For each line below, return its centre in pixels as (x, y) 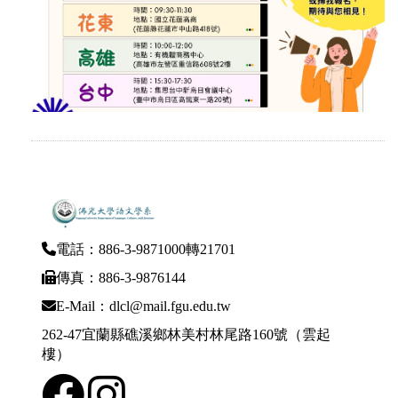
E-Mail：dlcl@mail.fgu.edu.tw (143, 306)
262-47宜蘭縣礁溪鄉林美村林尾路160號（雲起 (186, 335)
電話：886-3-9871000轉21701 (146, 250)
